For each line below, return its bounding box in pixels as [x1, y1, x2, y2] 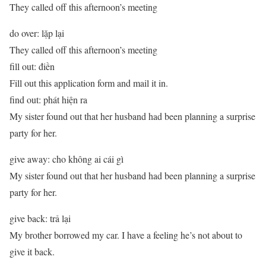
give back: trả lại [9, 212, 71, 225]
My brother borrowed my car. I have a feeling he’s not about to [9, 229, 242, 242]
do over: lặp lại [9, 27, 64, 40]
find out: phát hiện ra [9, 93, 87, 106]
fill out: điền [9, 60, 55, 73]
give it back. [9, 245, 55, 258]
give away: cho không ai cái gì [9, 153, 123, 166]
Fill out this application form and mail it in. [9, 77, 168, 90]
